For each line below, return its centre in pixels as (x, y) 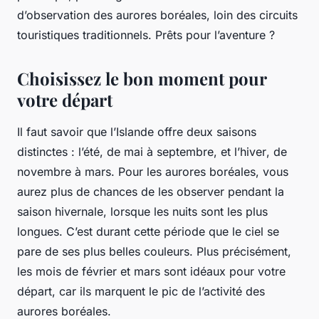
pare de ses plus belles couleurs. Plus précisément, (154, 251)
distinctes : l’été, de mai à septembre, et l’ (129, 151)
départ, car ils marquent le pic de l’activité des (141, 291)
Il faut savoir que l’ (67, 131)
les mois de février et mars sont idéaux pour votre (151, 271)
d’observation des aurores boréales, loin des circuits (157, 15)
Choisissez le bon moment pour (142, 78)
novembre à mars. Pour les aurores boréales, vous (153, 171)
